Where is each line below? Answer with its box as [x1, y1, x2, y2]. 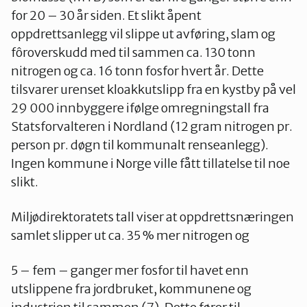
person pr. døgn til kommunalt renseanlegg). [11, 137, 269, 153]
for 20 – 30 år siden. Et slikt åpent [11, 8, 201, 24]
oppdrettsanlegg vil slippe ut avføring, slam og [11, 26, 275, 42]
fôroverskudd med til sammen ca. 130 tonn [11, 45, 256, 61]
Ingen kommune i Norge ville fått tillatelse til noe [11, 156, 290, 172]
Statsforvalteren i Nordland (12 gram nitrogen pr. [11, 119, 293, 135]
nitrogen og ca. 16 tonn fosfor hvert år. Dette [11, 63, 264, 79]
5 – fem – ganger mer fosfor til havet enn [11, 262, 249, 279]
